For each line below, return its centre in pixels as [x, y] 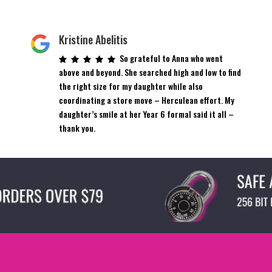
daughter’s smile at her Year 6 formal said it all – [147, 114]
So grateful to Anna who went [172, 58]
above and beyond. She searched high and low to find [150, 72]
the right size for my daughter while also [131, 86]
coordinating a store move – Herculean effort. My [147, 100]
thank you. [77, 127]
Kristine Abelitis [93, 39]
